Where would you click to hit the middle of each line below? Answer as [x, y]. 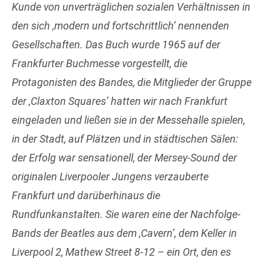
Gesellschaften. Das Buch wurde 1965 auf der [116, 45]
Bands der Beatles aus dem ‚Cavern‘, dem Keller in [124, 233]
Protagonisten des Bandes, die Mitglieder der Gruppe [132, 82]
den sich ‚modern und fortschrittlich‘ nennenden [121, 26]
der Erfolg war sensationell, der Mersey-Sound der [124, 158]
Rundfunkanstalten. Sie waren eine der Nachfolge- [126, 214]
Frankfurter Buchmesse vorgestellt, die [100, 64]
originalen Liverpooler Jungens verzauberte [110, 177]
